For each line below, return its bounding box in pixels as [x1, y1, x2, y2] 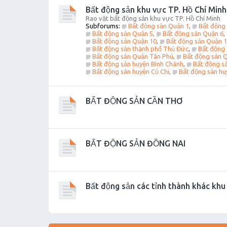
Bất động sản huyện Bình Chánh [92, 60, 183, 67]
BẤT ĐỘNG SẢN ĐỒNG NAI [86, 139, 185, 148]
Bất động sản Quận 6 [162, 30, 223, 37]
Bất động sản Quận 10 [92, 37, 157, 45]
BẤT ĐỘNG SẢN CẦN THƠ [86, 96, 183, 105]
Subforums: [86, 22, 120, 29]
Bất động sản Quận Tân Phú [92, 53, 173, 60]
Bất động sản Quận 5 [92, 30, 153, 37]
